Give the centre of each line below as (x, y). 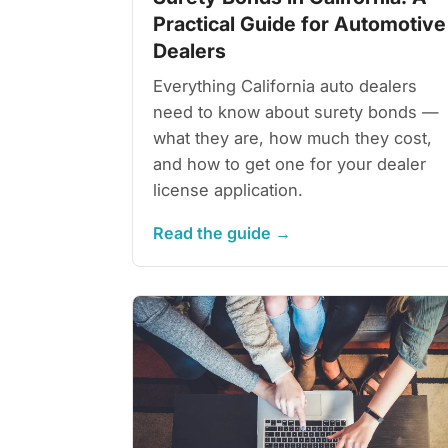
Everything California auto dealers (285, 85)
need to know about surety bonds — (296, 111)
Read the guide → (222, 232)
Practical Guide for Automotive (299, 23)
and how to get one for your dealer (289, 163)
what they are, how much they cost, (292, 137)
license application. (228, 189)
